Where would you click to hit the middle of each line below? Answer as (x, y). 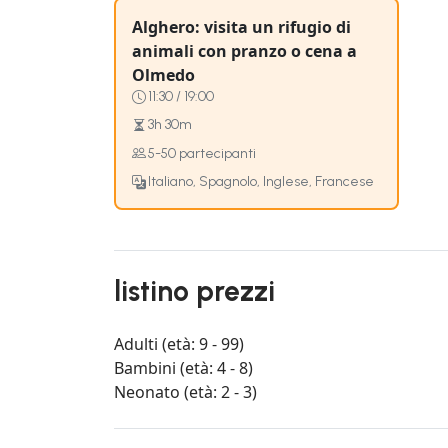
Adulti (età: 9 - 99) (179, 344)
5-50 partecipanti (202, 153)
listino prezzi (194, 291)
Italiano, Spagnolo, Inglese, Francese (261, 181)
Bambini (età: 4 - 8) (183, 368)
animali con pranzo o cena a (244, 50)
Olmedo (163, 74)
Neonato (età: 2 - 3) (185, 392)
